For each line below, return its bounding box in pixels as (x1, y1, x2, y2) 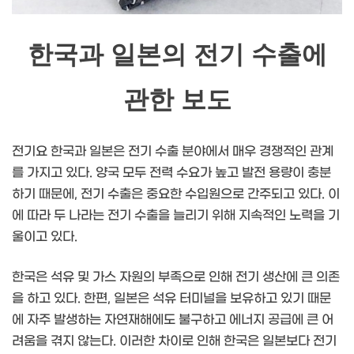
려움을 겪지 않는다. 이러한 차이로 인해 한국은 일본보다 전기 (12, 333, 337, 348)
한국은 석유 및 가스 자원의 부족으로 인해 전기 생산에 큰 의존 (12, 269, 340, 284)
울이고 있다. (12, 228, 77, 244)
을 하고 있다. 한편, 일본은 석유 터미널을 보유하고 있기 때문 (12, 290, 331, 306)
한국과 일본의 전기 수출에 (27, 39, 327, 71)
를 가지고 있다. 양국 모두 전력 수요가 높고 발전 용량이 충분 (12, 164, 331, 180)
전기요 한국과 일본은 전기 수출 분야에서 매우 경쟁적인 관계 (12, 143, 333, 159)
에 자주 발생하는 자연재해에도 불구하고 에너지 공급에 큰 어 (12, 311, 333, 327)
